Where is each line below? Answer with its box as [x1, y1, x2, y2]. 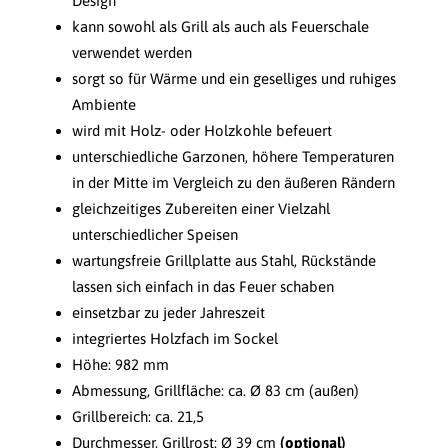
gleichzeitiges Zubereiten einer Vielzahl [72, 200, 330, 218]
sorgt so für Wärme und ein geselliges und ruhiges [72, 70, 396, 88]
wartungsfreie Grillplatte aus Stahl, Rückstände [72, 252, 376, 270]
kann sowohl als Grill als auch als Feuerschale [72, 18, 369, 36]
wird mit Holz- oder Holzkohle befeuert [72, 122, 332, 140]
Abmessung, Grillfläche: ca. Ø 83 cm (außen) [72, 382, 359, 400]
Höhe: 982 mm [72, 356, 169, 374]
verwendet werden [72, 44, 192, 62]
